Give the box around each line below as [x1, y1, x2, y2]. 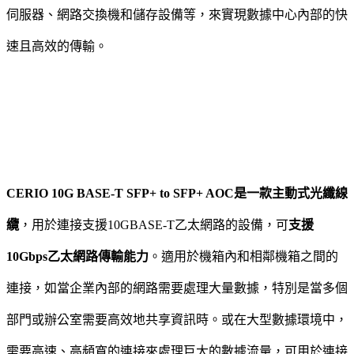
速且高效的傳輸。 [6, 40, 107, 54]
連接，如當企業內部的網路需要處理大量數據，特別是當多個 [6, 281, 348, 296]
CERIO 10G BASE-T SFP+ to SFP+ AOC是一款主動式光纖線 [6, 186, 348, 201]
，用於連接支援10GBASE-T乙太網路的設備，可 [19, 218, 288, 232]
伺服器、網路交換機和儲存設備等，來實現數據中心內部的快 [6, 8, 348, 22]
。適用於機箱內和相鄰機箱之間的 [149, 250, 338, 264]
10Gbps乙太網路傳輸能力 [6, 250, 149, 264]
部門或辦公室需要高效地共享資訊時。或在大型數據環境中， [6, 313, 348, 327]
